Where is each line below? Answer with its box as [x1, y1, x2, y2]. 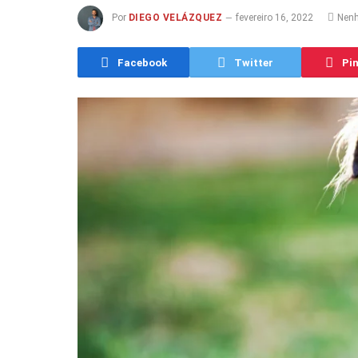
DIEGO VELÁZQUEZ [129, 12, 223, 24]
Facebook [117, 56, 167, 69]
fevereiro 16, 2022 [236, 12, 314, 24]
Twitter [234, 56, 273, 69]
